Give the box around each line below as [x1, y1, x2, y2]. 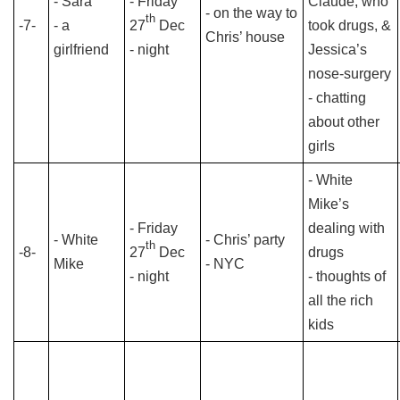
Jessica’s [308, 42, 367, 57]
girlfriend [54, 42, 109, 57]
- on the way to [205, 5, 297, 21]
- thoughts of [308, 269, 386, 284]
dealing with [308, 221, 385, 236]
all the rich [308, 293, 373, 308]
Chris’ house [205, 29, 285, 45]
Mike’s [308, 196, 349, 212]
